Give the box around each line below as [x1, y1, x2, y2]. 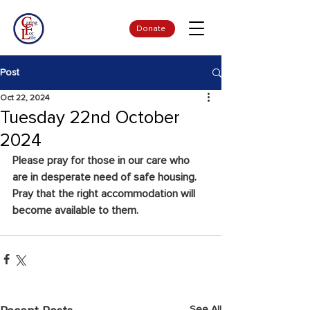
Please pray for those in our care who [12, 155, 192, 166]
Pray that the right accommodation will [12, 188, 198, 199]
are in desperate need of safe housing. [12, 172, 202, 183]
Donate [136, 24, 165, 33]
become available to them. [12, 205, 138, 216]
